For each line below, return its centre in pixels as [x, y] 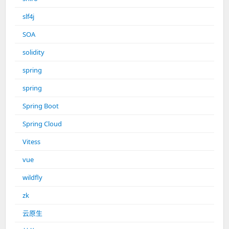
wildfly [32, 178]
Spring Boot [41, 106]
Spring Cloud [42, 124]
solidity [33, 52]
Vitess [31, 142]
